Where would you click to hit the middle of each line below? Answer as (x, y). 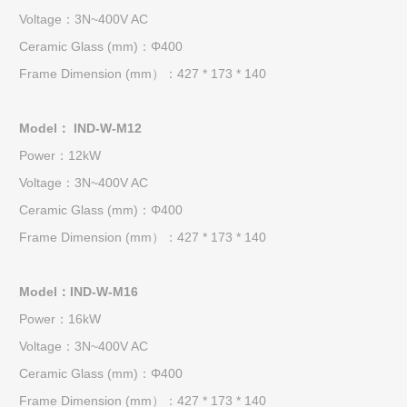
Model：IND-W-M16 (78, 293)
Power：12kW (60, 157)
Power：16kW (60, 321)
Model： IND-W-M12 (80, 130)
